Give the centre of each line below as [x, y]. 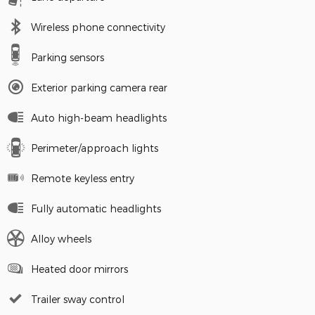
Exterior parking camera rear [99, 87]
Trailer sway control [78, 299]
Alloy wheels [61, 238]
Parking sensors [67, 57]
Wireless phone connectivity [98, 27]
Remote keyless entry [83, 178]
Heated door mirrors [79, 269]
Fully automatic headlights [96, 208]
